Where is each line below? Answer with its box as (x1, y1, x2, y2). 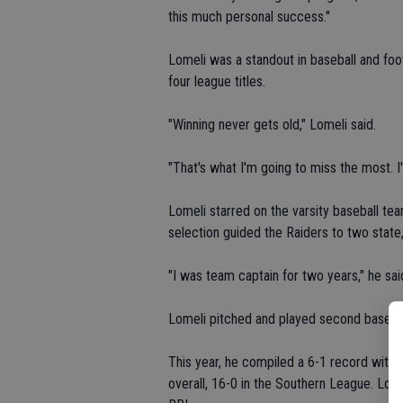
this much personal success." (168, 8, 330, 26)
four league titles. (168, 73, 265, 91)
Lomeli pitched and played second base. (168, 310, 394, 328)
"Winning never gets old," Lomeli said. (168, 116, 376, 134)
